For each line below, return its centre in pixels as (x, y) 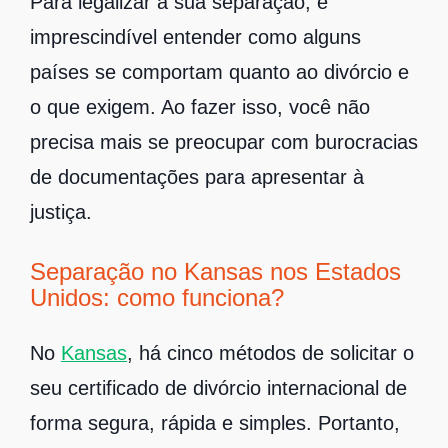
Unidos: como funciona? (157, 298)
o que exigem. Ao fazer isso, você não (200, 106)
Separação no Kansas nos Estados (215, 272)
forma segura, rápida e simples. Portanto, (215, 422)
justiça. (61, 211)
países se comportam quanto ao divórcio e (219, 71)
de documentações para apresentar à (197, 176)
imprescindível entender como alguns (195, 36)
